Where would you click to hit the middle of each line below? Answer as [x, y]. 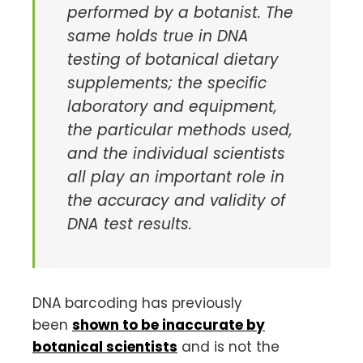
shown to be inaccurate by [169, 325]
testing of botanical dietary [173, 59]
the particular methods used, [180, 130]
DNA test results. [130, 224]
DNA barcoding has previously [137, 303]
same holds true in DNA [158, 36]
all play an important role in [176, 177]
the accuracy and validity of [176, 200]
